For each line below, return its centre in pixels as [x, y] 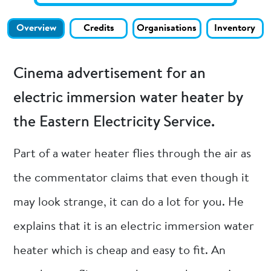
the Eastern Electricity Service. [114, 122]
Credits [99, 29]
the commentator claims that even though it [132, 178]
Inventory [235, 29]
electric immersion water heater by [128, 98]
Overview [36, 29]
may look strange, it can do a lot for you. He [129, 202]
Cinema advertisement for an [110, 74]
